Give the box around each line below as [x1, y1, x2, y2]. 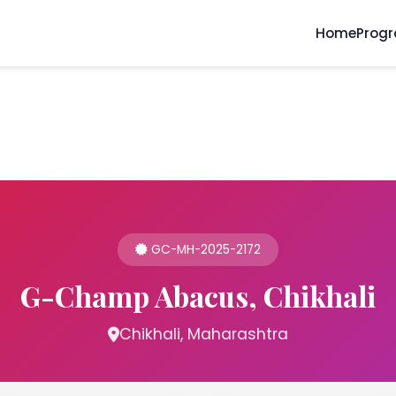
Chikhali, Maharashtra [119, 324, 288, 345]
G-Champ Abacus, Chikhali [20, 277, 376, 315]
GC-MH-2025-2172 [148, 241, 261, 258]
